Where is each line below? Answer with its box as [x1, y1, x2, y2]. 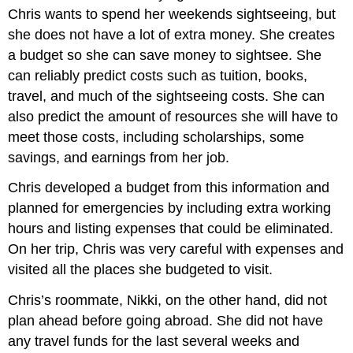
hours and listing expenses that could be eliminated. [8, 221, 334, 237]
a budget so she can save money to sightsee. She [8, 46, 322, 63]
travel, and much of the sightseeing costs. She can [8, 87, 325, 104]
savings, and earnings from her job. [8, 149, 230, 165]
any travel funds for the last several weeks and [8, 333, 300, 350]
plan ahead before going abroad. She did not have [8, 313, 324, 329]
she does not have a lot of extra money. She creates [8, 26, 336, 43]
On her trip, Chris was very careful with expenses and [8, 241, 344, 258]
